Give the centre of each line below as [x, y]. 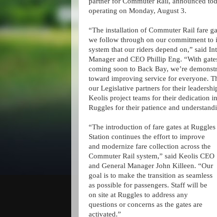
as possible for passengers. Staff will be [148, 185]
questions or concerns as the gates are [146, 205]
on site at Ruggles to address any [138, 195]
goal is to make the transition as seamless [151, 176]
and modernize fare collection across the [150, 147]
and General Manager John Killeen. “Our [151, 166]
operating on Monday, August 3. [138, 11]
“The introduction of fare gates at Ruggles [152, 127]
